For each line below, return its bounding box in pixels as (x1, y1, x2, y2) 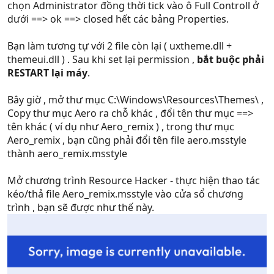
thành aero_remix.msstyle (7, 146, 127, 160)
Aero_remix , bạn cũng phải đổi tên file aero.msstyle (7, 133, 246, 147)
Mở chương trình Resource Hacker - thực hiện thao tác (7, 173, 260, 187)
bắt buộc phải (197, 52, 264, 66)
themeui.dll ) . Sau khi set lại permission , (7, 52, 197, 66)
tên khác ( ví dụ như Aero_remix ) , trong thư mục (7, 119, 234, 133)
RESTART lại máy (7, 65, 87, 80)
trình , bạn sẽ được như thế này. (7, 200, 154, 214)
